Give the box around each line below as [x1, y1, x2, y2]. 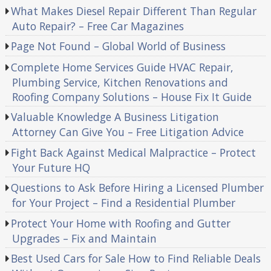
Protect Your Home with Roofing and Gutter [11, 215, 231, 230]
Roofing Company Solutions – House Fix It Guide [11, 89, 252, 104]
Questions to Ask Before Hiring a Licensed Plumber [11, 180, 264, 195]
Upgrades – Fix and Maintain [11, 230, 157, 246]
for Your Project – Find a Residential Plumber [11, 195, 235, 211]
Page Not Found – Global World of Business [11, 39, 226, 54]
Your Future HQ [11, 160, 90, 175]
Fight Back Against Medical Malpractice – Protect [11, 145, 256, 160]
